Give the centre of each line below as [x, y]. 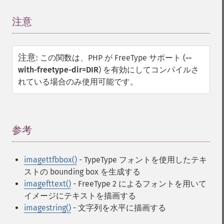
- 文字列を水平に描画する [118, 208]
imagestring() [47, 208]
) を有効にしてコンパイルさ [149, 70]
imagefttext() [47, 184]
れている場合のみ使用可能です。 [78, 82]
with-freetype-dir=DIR [58, 70]
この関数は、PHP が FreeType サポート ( [113, 58]
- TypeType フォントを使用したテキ [142, 160]
